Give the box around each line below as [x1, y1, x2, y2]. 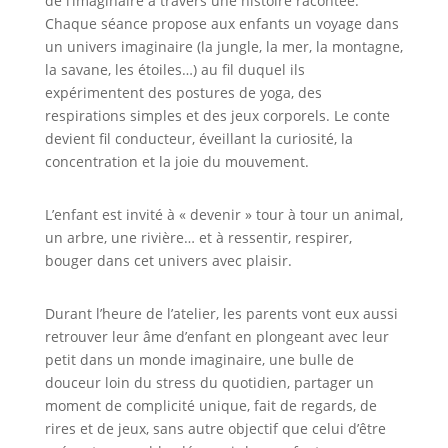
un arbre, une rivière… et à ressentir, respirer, [44, 228, 352, 247]
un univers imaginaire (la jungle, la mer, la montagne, [44, 37, 403, 56]
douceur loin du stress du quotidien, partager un [44, 373, 374, 392]
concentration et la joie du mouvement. [44, 152, 309, 171]
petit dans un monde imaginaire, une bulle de [44, 350, 354, 369]
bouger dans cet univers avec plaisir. [44, 251, 292, 270]
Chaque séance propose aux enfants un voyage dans [44, 14, 399, 33]
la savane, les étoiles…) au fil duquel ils [44, 60, 305, 79]
